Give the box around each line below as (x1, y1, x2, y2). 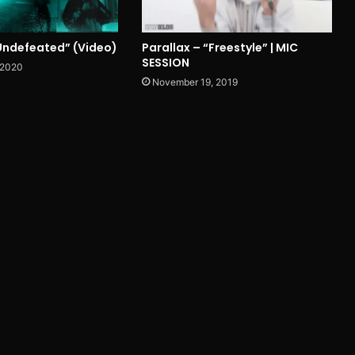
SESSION (141, 55, 189, 71)
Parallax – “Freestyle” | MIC (141, 40, 298, 56)
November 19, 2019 (151, 76, 238, 89)
